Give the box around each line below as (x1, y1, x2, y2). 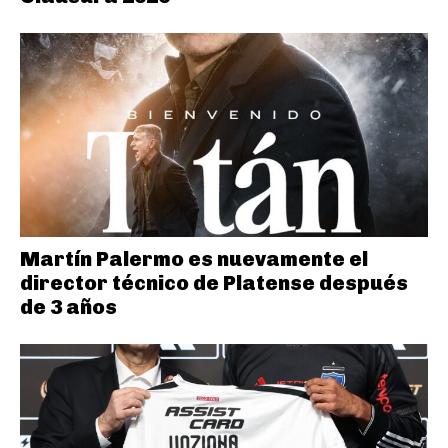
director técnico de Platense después (20, 270, 408, 295)
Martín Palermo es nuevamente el (20, 246, 368, 271)
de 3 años (20, 294, 117, 319)
